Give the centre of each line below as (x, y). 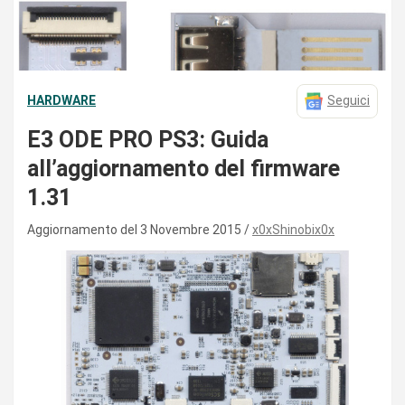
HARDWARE (61, 101)
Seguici (348, 101)
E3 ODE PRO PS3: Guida (148, 139)
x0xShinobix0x (293, 229)
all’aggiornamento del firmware (184, 168)
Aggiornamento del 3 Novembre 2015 (136, 229)
